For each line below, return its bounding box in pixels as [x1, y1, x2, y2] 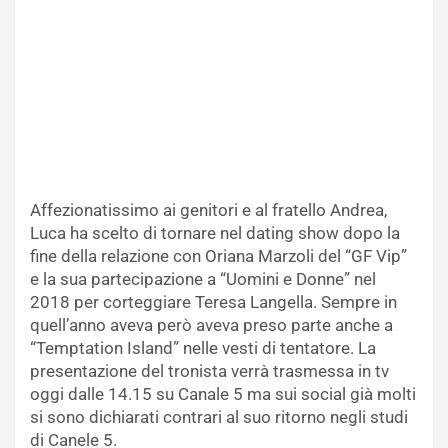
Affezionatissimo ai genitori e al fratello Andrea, [30, 199, 387, 220]
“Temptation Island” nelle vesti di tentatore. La [30, 337, 376, 358]
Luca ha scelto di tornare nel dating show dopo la [30, 222, 400, 243]
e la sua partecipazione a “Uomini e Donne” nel [30, 268, 376, 289]
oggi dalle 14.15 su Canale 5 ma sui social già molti [30, 383, 416, 404]
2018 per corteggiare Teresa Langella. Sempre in [30, 291, 397, 312]
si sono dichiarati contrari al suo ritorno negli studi [30, 406, 408, 427]
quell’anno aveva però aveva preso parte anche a [30, 314, 393, 335]
